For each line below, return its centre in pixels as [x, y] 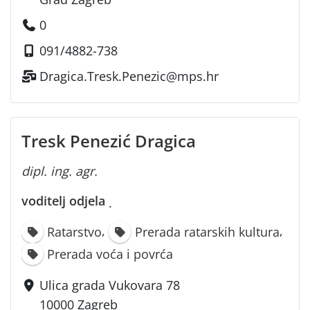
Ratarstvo [75, 232]
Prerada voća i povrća [110, 254]
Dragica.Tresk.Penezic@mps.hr [129, 76]
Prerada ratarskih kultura [207, 232]
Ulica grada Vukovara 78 [110, 285]
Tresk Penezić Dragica [109, 141]
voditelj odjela [63, 201]
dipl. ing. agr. [60, 171]
